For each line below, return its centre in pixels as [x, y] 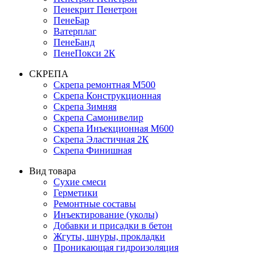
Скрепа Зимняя [85, 107]
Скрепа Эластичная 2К [101, 140]
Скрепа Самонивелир [98, 118]
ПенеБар [71, 21]
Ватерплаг [75, 32]
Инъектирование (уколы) [106, 215]
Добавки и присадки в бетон [113, 226]
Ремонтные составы [95, 204]
